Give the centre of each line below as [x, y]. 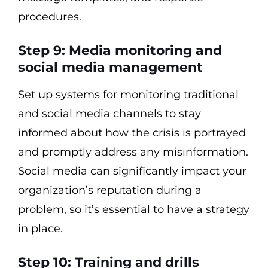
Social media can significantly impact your [132, 171]
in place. [40, 229]
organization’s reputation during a [110, 190]
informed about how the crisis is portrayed [132, 133]
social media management [110, 67]
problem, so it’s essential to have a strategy [134, 209]
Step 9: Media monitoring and [120, 51]
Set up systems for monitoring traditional [128, 95]
